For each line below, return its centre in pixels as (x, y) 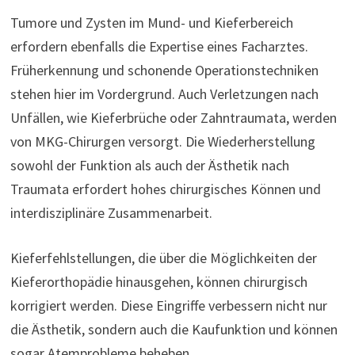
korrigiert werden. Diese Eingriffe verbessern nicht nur (168, 305)
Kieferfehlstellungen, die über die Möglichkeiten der (163, 258)
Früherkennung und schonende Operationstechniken (164, 70)
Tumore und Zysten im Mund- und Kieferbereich (151, 22)
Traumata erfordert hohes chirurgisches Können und (165, 189)
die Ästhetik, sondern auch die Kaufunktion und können (174, 329)
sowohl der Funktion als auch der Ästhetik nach (149, 165)
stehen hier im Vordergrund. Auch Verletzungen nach (164, 94)
